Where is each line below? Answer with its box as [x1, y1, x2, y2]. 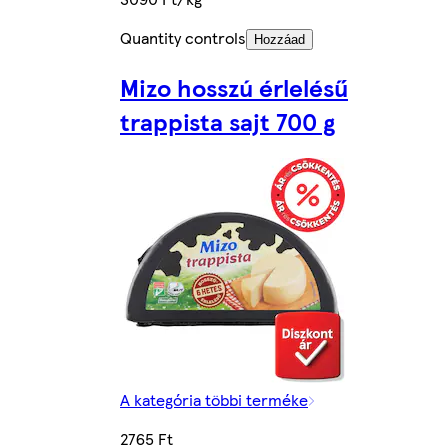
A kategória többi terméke [120, 388, 308, 411]
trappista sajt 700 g [120, 104, 335, 139]
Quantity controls [120, 26, 246, 50]
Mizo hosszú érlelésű [120, 70, 348, 105]
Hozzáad [254, 32, 305, 48]
